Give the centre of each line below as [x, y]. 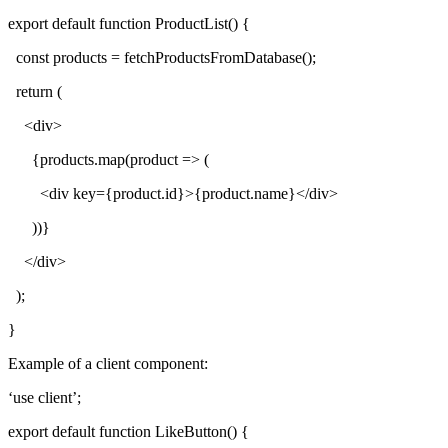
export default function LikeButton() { [128, 432]
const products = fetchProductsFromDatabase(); [162, 58]
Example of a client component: [108, 364]
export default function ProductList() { [129, 24]
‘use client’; [44, 398]
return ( [35, 92]
